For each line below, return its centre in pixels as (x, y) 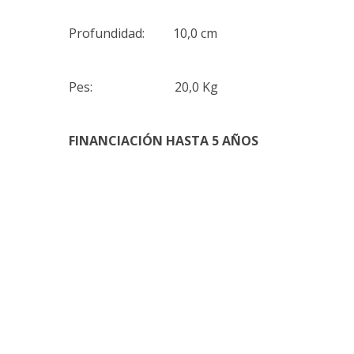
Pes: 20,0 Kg (143, 87)
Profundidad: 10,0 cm (143, 33)
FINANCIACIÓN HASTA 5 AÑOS (164, 141)
